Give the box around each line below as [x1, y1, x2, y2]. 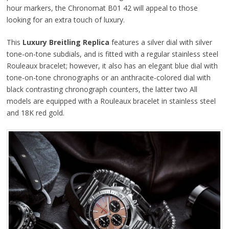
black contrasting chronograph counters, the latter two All [6, 84, 197, 94]
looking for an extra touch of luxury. [6, 14, 125, 25]
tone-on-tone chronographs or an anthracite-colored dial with [6, 72, 211, 82]
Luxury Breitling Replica [22, 37, 109, 47]
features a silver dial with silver [109, 37, 212, 47]
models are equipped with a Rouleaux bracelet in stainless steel [6, 96, 216, 106]
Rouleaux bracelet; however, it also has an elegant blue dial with [6, 60, 218, 71]
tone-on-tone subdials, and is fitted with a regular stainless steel [6, 49, 218, 59]
